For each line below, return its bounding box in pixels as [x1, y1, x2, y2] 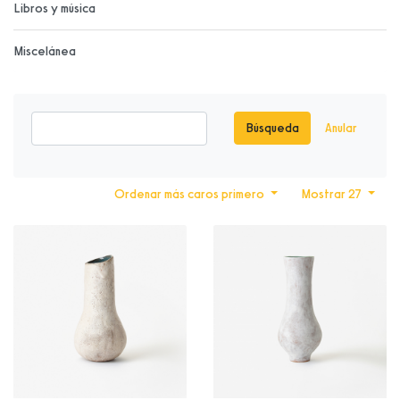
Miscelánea [13, 43, 76, 59]
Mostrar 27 [300, 186, 364, 202]
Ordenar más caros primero [113, 186, 267, 202]
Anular [325, 120, 357, 136]
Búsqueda [246, 120, 299, 136]
